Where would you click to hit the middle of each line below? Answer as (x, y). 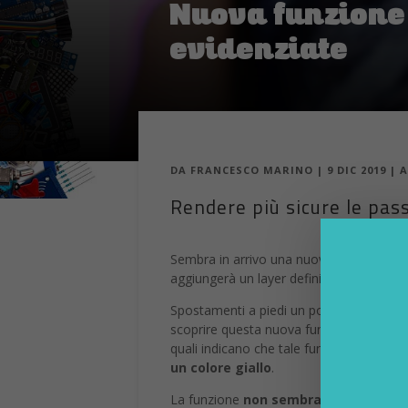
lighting (368, 279)
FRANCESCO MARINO (252, 170)
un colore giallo (221, 368)
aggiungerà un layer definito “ (256, 279)
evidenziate (260, 52)
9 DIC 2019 (357, 170)
